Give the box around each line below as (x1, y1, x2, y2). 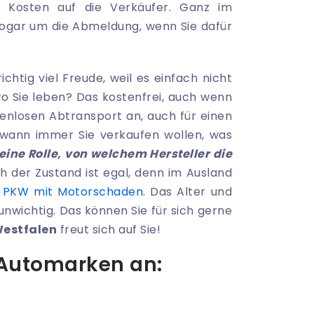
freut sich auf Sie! (57, 221, 161, 238)
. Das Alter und (143, 184, 232, 200)
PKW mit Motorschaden (2, 184, 144, 200)
